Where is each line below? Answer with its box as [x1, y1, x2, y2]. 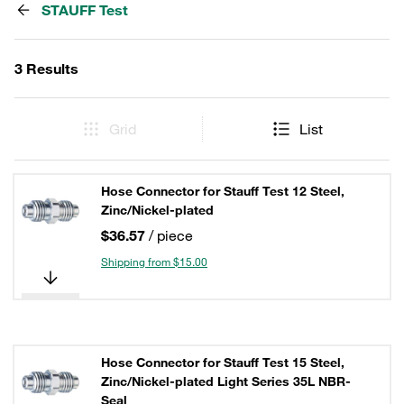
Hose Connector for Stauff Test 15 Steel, [101, 354, 344, 371]
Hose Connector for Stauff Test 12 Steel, [101, 183, 344, 199]
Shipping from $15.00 [101, 254, 207, 269]
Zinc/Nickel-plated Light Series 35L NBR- [101, 373, 351, 390]
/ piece [149, 226, 193, 244]
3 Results [14, 60, 78, 78]
